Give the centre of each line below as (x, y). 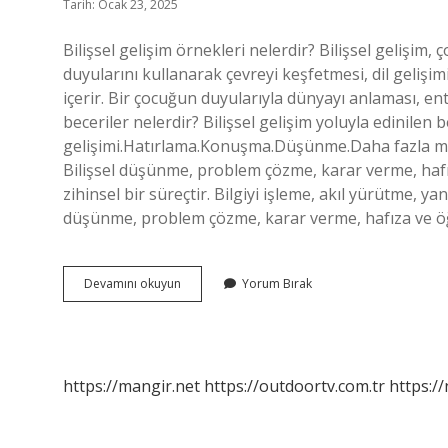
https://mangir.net (131, 386)
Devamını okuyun (132, 283)
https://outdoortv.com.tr (294, 386)
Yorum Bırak (277, 283)
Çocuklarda (212, 282)
